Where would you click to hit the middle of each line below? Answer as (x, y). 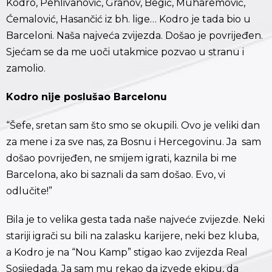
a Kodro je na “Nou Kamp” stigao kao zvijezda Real (127, 253)
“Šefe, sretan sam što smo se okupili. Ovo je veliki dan (133, 126)
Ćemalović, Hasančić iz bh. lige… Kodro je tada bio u (128, 19)
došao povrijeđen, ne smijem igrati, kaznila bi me (121, 158)
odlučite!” (29, 191)
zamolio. (26, 69)
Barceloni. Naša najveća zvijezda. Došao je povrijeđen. (134, 36)
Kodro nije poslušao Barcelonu (87, 97)
